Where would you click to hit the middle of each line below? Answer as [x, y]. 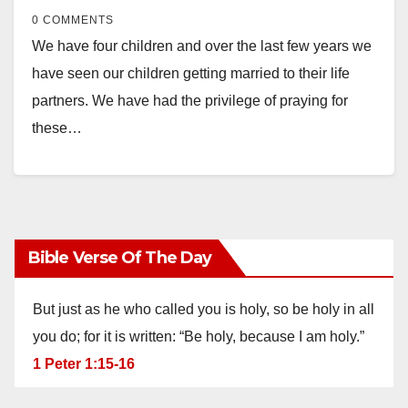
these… [57, 127]
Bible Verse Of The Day [120, 257]
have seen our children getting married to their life [191, 73]
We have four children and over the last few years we [202, 46]
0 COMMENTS [73, 20]
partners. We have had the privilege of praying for [190, 100]
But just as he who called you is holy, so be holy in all [204, 309]
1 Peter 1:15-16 [84, 363]
